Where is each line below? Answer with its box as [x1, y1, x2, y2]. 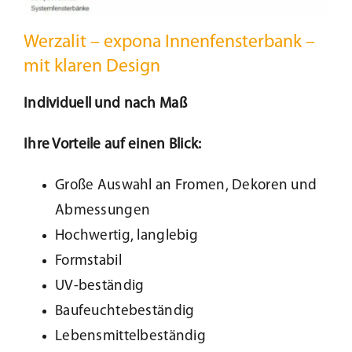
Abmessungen [54, 203, 151, 219]
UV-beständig [54, 279, 145, 295]
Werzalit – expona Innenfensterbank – [23, 32, 315, 52]
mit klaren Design [23, 57, 160, 76]
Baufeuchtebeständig [54, 304, 195, 320]
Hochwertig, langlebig [54, 229, 198, 244]
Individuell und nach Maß [23, 97, 187, 112]
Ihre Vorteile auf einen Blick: [23, 137, 202, 153]
